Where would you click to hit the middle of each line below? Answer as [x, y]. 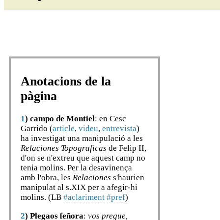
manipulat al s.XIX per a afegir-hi [79, 188]
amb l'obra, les [47, 178]
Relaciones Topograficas [64, 148]
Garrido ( [37, 129]
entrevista [119, 129]
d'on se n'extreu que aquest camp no [83, 158]
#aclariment [84, 197]
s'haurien [128, 178]
